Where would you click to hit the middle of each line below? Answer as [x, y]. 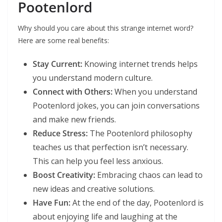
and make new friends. [74, 119]
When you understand [155, 91]
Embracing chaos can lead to [149, 175]
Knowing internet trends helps [140, 64]
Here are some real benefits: [63, 40]
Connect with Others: [73, 91]
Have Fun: [52, 202]
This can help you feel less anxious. [98, 161]
